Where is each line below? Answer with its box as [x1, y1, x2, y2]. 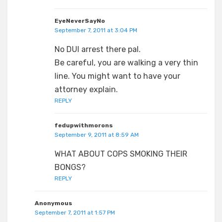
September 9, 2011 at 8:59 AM [55, 131, 139, 138]
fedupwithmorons [55, 122, 113, 129]
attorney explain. [55, 85, 118, 94]
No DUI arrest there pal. [55, 45, 141, 54]
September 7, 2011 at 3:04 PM [55, 27, 137, 34]
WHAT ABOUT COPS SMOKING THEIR [55, 149, 187, 159]
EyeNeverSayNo [55, 17, 105, 24]
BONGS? [55, 163, 86, 172]
